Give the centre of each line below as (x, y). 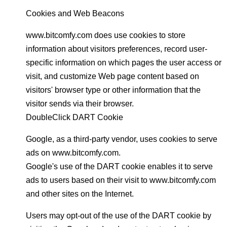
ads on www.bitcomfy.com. (73, 153)
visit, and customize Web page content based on (112, 76)
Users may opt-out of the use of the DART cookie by (119, 216)
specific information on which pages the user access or (124, 63)
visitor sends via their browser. (80, 104)
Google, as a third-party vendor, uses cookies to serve (122, 139)
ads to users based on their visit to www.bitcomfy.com (121, 180)
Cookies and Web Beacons (75, 13)
